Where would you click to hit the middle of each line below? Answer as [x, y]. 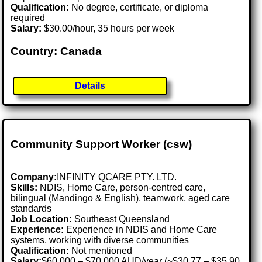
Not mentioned [101, 251]
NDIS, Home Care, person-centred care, [122, 188]
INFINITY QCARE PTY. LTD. [117, 177]
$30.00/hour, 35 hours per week [108, 29]
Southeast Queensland [122, 219]
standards [31, 209]
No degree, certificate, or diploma [139, 8]
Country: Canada [56, 51]
